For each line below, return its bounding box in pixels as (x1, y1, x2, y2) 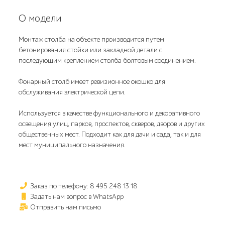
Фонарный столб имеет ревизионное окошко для (19, 77, 166, 86)
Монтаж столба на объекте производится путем (19, 35, 165, 44)
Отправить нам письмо (29, 203, 101, 211)
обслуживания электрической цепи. (19, 88, 126, 96)
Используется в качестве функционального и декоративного (19, 109, 200, 118)
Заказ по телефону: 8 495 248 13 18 (29, 182, 138, 190)
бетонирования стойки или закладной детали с (19, 46, 163, 54)
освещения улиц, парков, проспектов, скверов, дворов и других (19, 120, 205, 128)
